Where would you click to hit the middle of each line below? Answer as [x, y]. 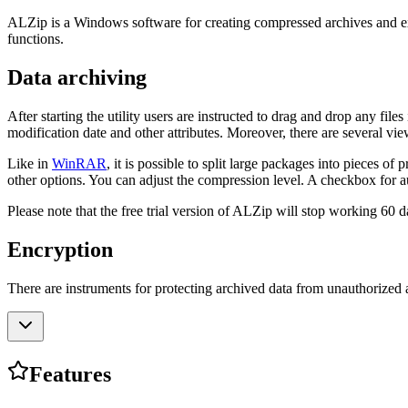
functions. [36, 39]
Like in [30, 164]
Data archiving [77, 78]
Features [70, 374]
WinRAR [79, 164]
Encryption [60, 249]
